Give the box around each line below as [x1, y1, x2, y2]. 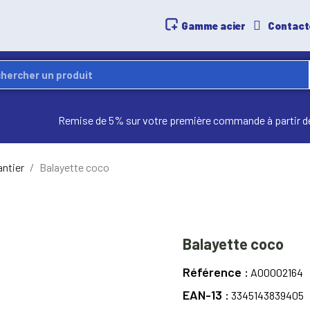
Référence [183, 264, 244, 280]
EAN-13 [183, 286, 225, 302]
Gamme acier [181, 19, 246, 32]
